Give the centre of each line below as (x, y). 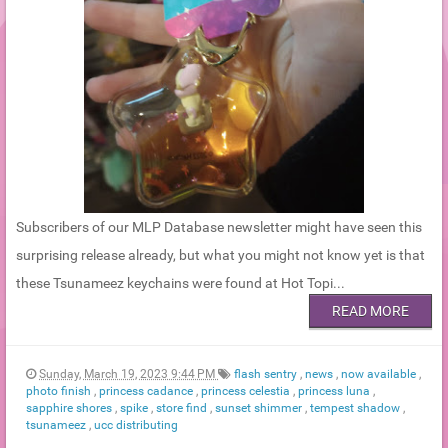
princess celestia (247, 390)
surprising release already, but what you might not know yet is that (220, 254)
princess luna (335, 390)
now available (380, 373)
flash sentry (267, 373)
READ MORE (370, 310)
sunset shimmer (260, 407)
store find (183, 407)
